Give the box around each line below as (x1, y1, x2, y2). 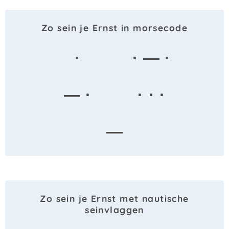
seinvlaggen (85, 204, 144, 216)
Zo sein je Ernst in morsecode (41, 22, 188, 34)
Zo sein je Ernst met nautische (40, 193, 189, 204)
